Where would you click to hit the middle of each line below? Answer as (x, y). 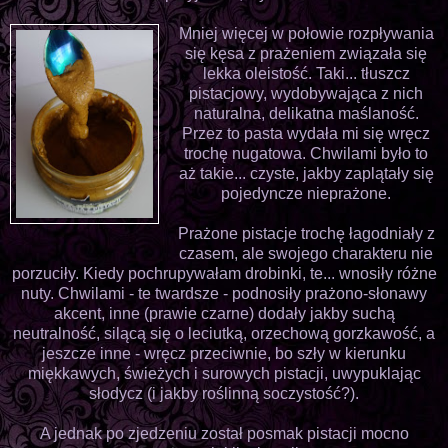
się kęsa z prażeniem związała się (306, 53)
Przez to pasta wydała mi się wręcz (306, 133)
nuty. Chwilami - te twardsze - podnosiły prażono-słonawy (224, 293)
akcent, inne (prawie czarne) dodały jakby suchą (224, 313)
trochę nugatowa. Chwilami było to (306, 153)
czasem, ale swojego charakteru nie (306, 253)
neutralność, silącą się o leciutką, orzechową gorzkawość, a (224, 333)
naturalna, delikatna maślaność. (306, 113)
